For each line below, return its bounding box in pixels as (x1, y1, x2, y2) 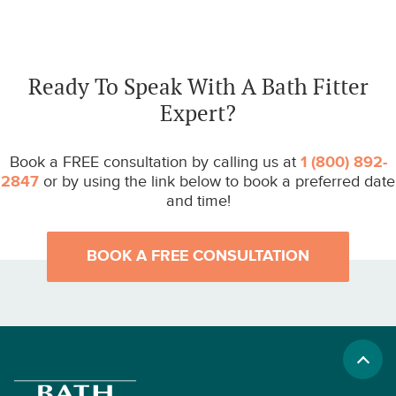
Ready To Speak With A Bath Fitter (27, 72, 369, 102)
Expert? (160, 99, 236, 128)
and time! (165, 192, 231, 210)
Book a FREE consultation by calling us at (9, 153, 301, 171)
